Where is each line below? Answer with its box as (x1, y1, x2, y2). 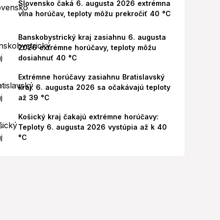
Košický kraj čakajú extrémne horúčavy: (18, 112, 159, 121)
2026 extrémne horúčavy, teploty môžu (18, 43, 156, 52)
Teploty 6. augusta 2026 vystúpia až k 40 (18, 123, 167, 131)
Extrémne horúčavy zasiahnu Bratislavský (18, 73, 165, 81)
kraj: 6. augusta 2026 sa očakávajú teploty (18, 83, 170, 91)
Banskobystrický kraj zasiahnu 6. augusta (18, 33, 166, 41)
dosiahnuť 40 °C (18, 54, 77, 62)
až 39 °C (18, 93, 50, 102)
